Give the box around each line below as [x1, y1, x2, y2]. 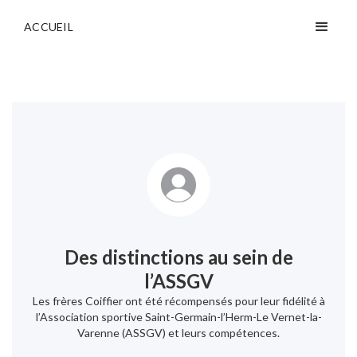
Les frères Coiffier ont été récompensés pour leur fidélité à [32, 294, 325, 308]
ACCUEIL [24, 20, 73, 33]
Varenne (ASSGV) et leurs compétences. [77, 326, 280, 339]
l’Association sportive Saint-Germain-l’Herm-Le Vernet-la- [35, 310, 322, 324]
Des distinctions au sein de [64, 245, 293, 269]
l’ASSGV [143, 269, 214, 292]
